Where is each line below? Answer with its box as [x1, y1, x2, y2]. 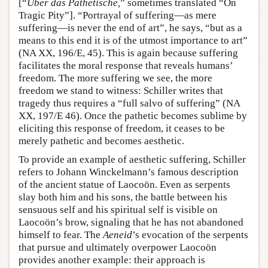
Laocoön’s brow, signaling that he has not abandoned [19, 217, 243, 228]
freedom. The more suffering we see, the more [19, 72, 212, 84]
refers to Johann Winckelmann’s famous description [19, 166, 239, 178]
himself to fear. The [19, 229, 103, 240]
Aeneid [103, 229, 132, 240]
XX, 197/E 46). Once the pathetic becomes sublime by [19, 110, 247, 121]
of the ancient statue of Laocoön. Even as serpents [19, 179, 230, 190]
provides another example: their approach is [19, 254, 205, 266]
